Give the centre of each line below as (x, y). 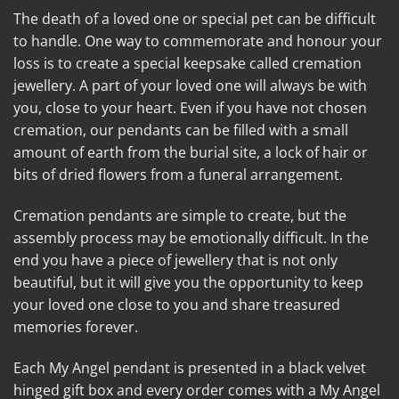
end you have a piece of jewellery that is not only (175, 260)
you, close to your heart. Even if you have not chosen (190, 108)
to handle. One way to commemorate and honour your (198, 41)
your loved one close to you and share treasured (177, 304)
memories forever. (76, 326)
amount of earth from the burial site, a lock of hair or (191, 153)
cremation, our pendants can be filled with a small (181, 130)
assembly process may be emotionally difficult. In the (191, 237)
